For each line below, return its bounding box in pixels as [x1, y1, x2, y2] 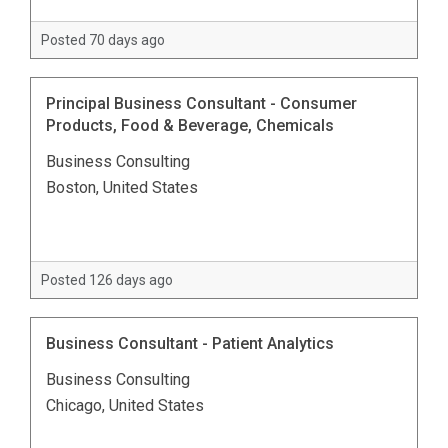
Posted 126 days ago [41, 271, 173, 288]
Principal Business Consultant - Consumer [46, 93, 357, 113]
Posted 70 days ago [41, 31, 165, 48]
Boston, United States [46, 177, 198, 197]
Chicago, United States [46, 395, 204, 415]
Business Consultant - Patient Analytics [46, 333, 334, 353]
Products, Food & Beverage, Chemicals [46, 115, 334, 135]
